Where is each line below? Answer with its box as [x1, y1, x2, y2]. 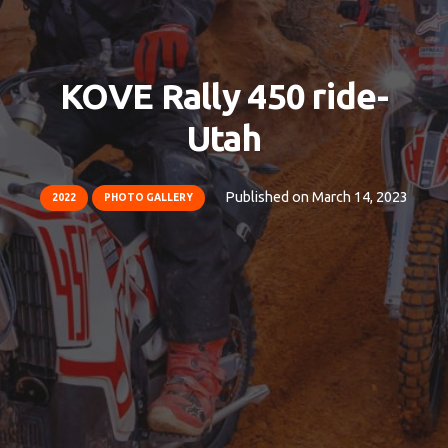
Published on [224, 189, 312, 206]
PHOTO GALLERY [104, 192, 194, 204]
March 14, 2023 [311, 189, 408, 206]
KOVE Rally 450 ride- [60, 76, 388, 117]
